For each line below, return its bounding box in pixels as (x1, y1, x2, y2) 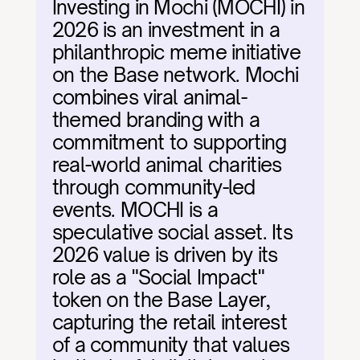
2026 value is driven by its (51, 243, 278, 267)
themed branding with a (51, 108, 260, 132)
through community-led (51, 175, 256, 199)
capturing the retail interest (51, 310, 287, 334)
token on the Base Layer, (51, 288, 271, 312)
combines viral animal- (51, 85, 247, 109)
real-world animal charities (51, 153, 282, 177)
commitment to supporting (51, 130, 287, 154)
